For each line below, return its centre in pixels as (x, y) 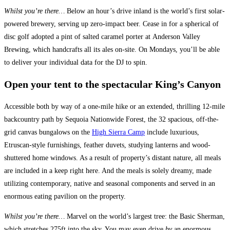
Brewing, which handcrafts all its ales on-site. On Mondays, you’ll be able (112, 49)
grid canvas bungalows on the (48, 132)
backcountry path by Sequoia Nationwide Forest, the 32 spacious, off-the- (111, 119)
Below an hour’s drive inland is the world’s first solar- (146, 11)
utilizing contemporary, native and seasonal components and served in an (110, 183)
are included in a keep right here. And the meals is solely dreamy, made (108, 170)
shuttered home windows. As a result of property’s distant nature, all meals (112, 158)
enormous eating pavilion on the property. (65, 196)
